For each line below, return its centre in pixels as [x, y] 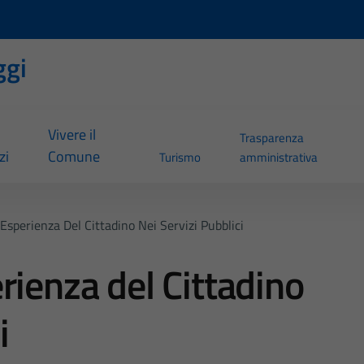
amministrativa [278, 158]
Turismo [180, 158]
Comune [74, 157]
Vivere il [71, 135]
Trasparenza [271, 138]
